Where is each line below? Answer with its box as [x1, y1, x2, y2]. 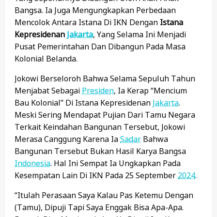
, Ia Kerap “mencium [114, 85, 187, 96]
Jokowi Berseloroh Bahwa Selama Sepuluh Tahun [15, 73, 195, 84]
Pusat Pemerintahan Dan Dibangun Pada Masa [15, 41, 186, 52]
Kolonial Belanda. [15, 53, 77, 64]
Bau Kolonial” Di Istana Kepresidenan [15, 97, 153, 108]
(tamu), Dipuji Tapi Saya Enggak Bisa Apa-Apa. [15, 202, 184, 213]
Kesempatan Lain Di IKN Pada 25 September [15, 170, 178, 181]
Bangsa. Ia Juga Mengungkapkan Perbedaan [15, 5, 176, 16]
